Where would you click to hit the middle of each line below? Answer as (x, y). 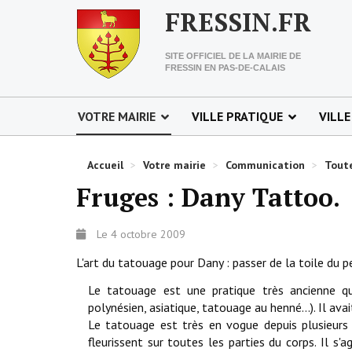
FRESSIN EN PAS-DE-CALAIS (225, 68)
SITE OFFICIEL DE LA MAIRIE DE (233, 56)
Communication (265, 165)
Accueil (105, 165)
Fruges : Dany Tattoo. (208, 197)
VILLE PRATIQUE (237, 116)
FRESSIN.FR (238, 22)
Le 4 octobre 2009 (141, 234)
